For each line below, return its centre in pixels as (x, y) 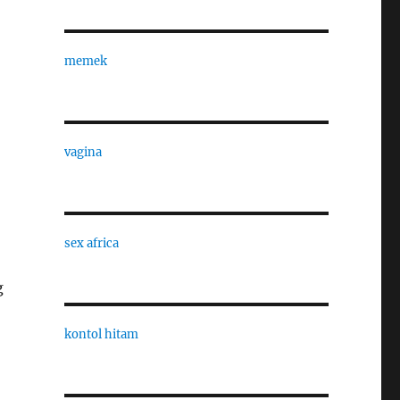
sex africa (91, 243)
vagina (83, 152)
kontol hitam (101, 334)
